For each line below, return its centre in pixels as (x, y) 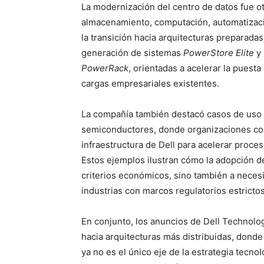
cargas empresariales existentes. (150, 83)
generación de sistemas (132, 53)
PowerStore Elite (219, 53)
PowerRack (105, 68)
